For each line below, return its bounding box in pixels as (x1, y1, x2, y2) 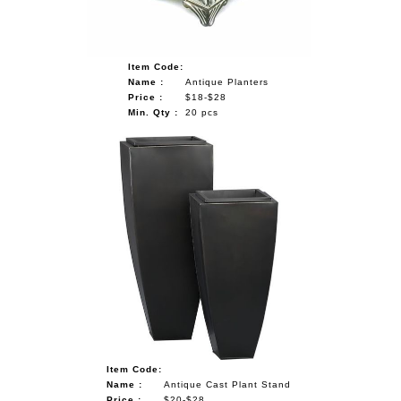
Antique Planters (185, 76, 269, 87)
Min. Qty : (128, 107, 179, 117)
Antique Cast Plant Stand (163, 379, 291, 389)
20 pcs (185, 107, 219, 117)
